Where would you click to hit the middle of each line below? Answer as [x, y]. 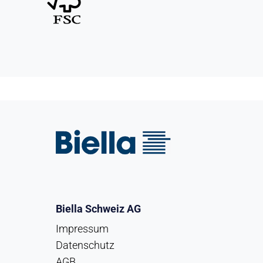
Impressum [82, 229]
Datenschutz [85, 245]
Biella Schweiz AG [98, 209]
